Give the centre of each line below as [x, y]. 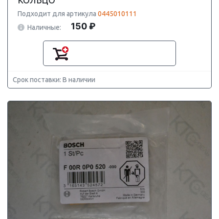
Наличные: [44, 27]
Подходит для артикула [58, 14]
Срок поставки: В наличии [54, 80]
